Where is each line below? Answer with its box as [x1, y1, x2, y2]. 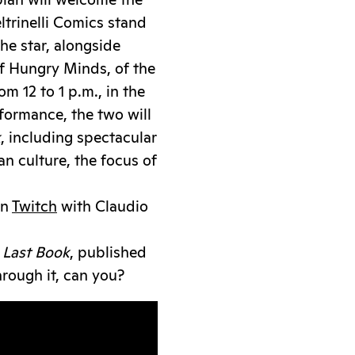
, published [70, 245, 147, 261]
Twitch [12, 199, 57, 215]
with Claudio [57, 199, 148, 215]
